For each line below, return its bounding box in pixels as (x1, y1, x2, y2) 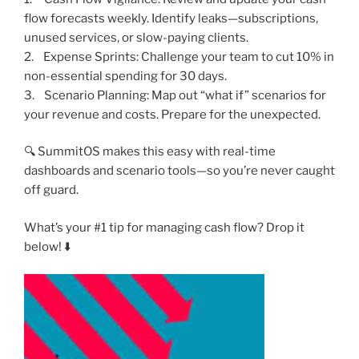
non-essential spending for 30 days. (24, 68, 227, 83)
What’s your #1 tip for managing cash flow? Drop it (24, 220, 305, 235)
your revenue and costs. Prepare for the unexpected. (24, 107, 321, 122)
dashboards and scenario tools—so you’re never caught (24, 163, 335, 178)
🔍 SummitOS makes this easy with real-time (24, 144, 276, 159)
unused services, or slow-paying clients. (24, 30, 248, 45)
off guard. (24, 183, 79, 197)
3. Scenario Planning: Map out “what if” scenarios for (24, 87, 326, 103)
